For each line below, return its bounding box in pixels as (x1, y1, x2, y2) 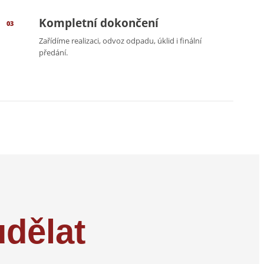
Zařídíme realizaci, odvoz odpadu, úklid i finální (38, 35, 202, 47)
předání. (38, 47, 68, 58)
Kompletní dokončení (38, 15, 159, 31)
